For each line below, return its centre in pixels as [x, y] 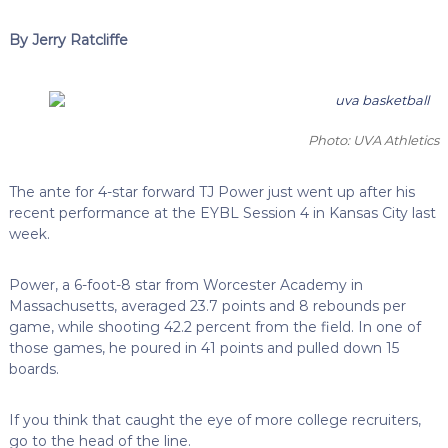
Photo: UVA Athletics [374, 139]
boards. [33, 368]
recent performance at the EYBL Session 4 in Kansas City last [222, 212]
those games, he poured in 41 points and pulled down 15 [203, 347]
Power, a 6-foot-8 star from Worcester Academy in [185, 284]
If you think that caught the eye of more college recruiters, [214, 419]
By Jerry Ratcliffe [68, 39]
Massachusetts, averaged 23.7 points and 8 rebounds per [207, 305]
